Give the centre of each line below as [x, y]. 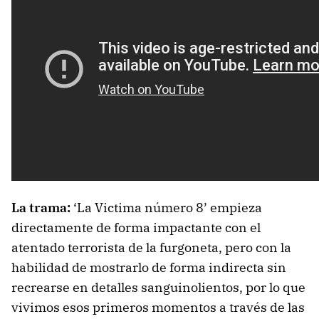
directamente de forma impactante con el [136, 227]
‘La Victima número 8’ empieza [166, 207]
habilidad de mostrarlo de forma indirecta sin [149, 267]
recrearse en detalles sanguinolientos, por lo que [158, 287]
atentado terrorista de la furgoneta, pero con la [151, 247]
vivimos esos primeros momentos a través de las [158, 307]
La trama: [41, 207]
